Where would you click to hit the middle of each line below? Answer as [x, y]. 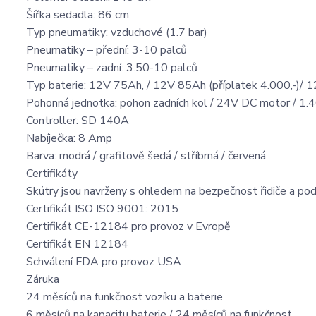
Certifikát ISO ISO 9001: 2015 [102, 209]
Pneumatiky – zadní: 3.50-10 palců [112, 68]
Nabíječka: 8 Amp [69, 139]
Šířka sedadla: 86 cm [78, 15]
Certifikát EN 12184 [77, 244]
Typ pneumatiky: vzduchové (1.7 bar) [117, 33]
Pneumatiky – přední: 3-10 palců [107, 50]
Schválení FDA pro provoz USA [104, 262]
